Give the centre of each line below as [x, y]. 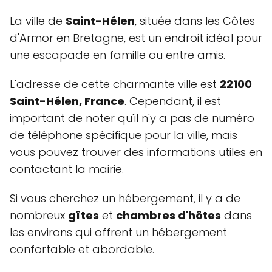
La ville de [38, 21]
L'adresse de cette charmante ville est [115, 84]
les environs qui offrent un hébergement [118, 232]
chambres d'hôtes [168, 215]
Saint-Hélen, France [67, 101]
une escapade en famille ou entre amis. [117, 55]
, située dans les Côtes [195, 21]
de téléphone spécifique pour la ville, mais [124, 135]
